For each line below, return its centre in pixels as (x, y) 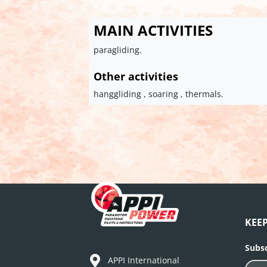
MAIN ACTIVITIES (153, 30)
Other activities (136, 77)
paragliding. (118, 50)
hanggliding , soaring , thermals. (159, 94)
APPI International (143, 260)
